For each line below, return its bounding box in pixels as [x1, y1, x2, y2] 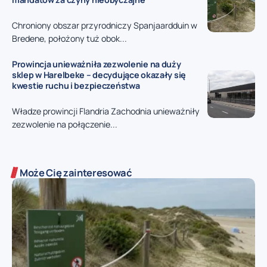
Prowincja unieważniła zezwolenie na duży [12, 58, 181, 70]
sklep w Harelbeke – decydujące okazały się [12, 69, 187, 80]
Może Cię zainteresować [20, 166, 132, 180]
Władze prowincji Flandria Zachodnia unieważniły [12, 105, 200, 117]
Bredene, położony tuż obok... [12, 33, 127, 45]
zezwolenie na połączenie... [12, 119, 117, 131]
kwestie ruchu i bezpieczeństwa [12, 79, 140, 91]
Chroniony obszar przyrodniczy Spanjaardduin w [12, 20, 197, 32]
